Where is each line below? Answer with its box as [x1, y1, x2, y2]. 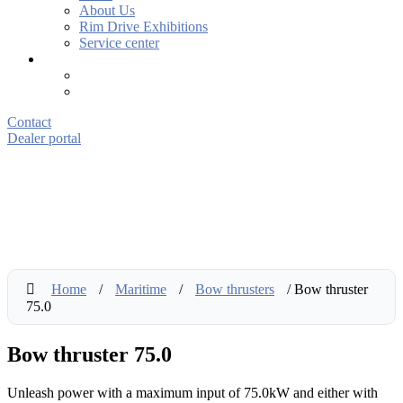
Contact [7, 114, 51, 130]
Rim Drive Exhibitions [79, 19, 208, 34]
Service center [79, 35, 159, 50]
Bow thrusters [195, 282, 274, 297]
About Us [79, 3, 135, 18]
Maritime [115, 282, 166, 297]
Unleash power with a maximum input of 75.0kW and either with [7, 384, 378, 400]
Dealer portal [7, 130, 81, 146]
